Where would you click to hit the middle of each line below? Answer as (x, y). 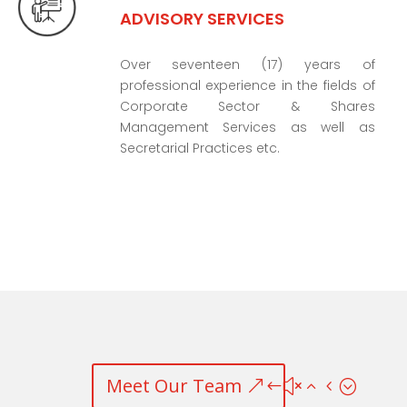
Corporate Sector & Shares (247, 107)
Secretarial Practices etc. (199, 149)
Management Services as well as (247, 128)
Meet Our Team (174, 386)
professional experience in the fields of (247, 86)
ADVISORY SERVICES (202, 19)
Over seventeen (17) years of (247, 65)
